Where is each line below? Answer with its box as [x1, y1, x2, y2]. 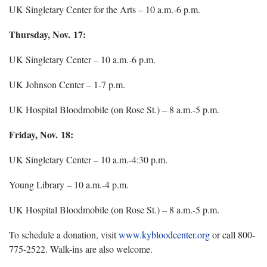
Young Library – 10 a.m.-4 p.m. [9, 178, 129, 191]
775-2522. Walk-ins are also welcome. [9, 242, 153, 255]
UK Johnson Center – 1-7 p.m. [9, 77, 125, 91]
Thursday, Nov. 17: [9, 27, 86, 41]
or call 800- [210, 228, 255, 241]
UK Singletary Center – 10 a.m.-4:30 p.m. [9, 153, 167, 166]
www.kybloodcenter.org [119, 228, 210, 241]
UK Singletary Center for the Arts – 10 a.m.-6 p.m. [9, 2, 200, 15]
